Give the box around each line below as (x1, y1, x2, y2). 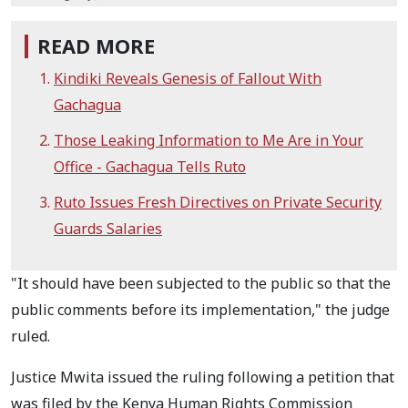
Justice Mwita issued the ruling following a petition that (11, 366, 394, 387)
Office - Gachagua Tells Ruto (54, 156, 246, 177)
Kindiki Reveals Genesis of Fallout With (54, 67, 321, 88)
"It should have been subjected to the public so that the (11, 272, 391, 293)
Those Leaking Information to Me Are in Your (54, 129, 363, 150)
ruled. (11, 325, 50, 346)
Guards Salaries (54, 218, 162, 239)
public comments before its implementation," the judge (11, 299, 390, 320)
